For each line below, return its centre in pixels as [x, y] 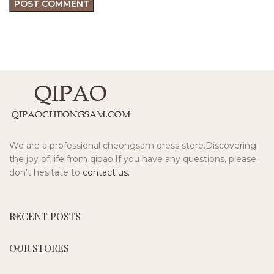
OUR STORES [39, 248]
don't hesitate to [46, 173]
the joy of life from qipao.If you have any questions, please [133, 159]
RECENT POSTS [45, 217]
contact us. [106, 173]
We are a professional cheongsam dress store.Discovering [133, 146]
